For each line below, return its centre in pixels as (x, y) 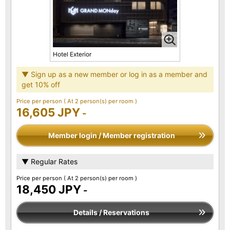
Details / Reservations (111, 213)
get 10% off (41, 85)
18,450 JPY (49, 189)
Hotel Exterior (72, 54)
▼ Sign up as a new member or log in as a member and (114, 74)
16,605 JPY (48, 112)
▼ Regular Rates (50, 162)
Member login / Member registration (111, 136)
